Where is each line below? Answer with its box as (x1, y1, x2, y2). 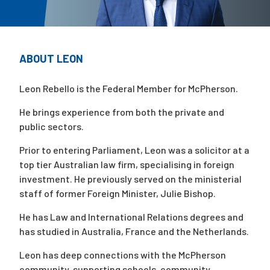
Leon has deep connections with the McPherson (19, 249, 226, 261)
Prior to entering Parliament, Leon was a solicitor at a (19, 144, 250, 156)
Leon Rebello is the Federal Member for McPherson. (19, 83, 240, 95)
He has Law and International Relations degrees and (19, 211, 243, 223)
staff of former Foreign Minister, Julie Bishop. (19, 187, 218, 199)
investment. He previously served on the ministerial (19, 173, 242, 185)
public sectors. (19, 121, 86, 133)
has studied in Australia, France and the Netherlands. (19, 225, 251, 237)
